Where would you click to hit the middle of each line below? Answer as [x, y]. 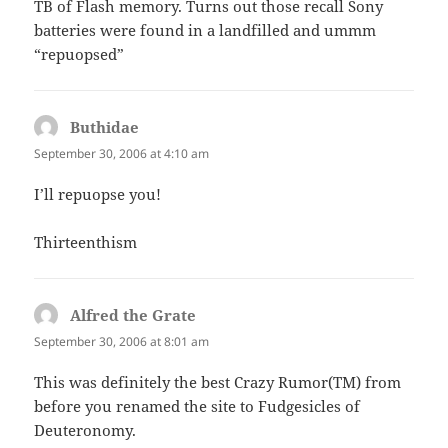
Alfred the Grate [133, 315]
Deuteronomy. [85, 430]
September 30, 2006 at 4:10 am [122, 153]
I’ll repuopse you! [98, 194]
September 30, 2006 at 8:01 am [122, 342]
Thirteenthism [86, 242]
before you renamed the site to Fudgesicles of [197, 406]
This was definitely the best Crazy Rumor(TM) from [218, 382]
